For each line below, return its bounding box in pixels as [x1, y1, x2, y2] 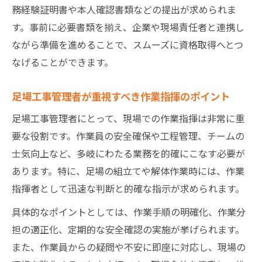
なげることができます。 [12, 54, 113, 69]
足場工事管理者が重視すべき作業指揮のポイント [12, 88, 230, 104]
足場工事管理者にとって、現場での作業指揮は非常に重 [12, 111, 244, 125]
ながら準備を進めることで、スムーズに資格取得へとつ [12, 37, 243, 51]
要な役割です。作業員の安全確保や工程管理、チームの [12, 128, 244, 143]
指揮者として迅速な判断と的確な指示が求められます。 [12, 181, 244, 195]
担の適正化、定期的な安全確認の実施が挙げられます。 [12, 222, 244, 236]
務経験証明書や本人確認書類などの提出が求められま [12, 2, 236, 16]
